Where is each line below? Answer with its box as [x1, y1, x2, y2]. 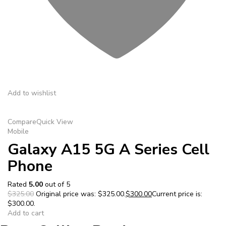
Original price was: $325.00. [34, 189, 126, 199]
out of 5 [43, 179, 70, 189]
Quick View [36, 117, 73, 127]
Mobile [8, 126, 29, 136]
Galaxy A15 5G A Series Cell [8, 139, 209, 160]
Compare [8, 117, 36, 127]
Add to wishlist [8, 88, 56, 98]
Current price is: [152, 189, 202, 199]
